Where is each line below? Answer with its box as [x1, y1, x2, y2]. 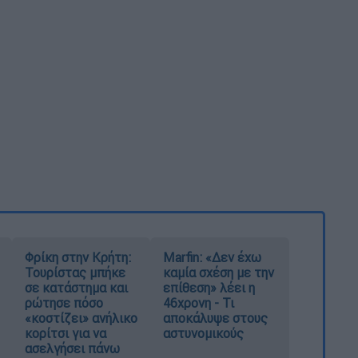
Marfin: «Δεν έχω [163, 249, 262, 266]
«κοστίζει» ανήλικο [24, 310, 137, 327]
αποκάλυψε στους [163, 310, 268, 327]
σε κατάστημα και [24, 280, 128, 296]
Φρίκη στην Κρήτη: [24, 249, 131, 266]
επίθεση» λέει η [163, 280, 256, 296]
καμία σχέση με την [163, 265, 275, 281]
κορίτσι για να [24, 325, 106, 342]
